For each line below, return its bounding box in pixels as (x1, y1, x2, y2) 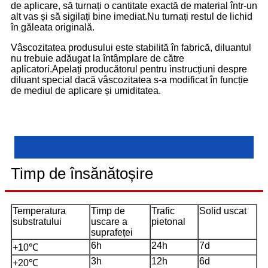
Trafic (151, 205, 175, 216)
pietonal (151, 216, 185, 227)
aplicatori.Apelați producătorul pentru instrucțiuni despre (11, 63, 247, 74)
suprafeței (91, 227, 133, 237)
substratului (13, 216, 62, 227)
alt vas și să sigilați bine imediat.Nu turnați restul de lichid (11, 11, 252, 22)
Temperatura (13, 205, 66, 216)
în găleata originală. (11, 22, 95, 32)
